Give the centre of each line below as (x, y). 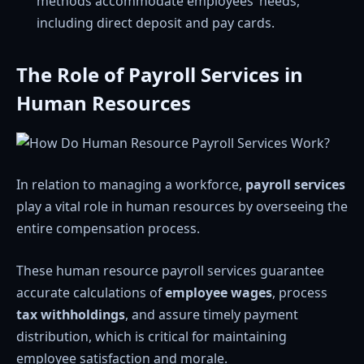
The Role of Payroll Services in (160, 74)
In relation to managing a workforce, (131, 185)
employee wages (219, 293)
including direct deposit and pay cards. (156, 22)
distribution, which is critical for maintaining (152, 337)
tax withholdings (71, 315)
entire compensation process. (108, 229)
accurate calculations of (91, 293)
